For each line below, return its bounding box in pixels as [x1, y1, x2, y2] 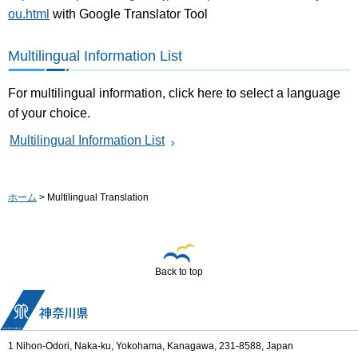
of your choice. [8, 105, 90, 120]
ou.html [8, 6, 50, 21]
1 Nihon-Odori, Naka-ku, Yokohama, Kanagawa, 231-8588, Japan [8, 340, 293, 352]
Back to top [155, 266, 203, 278]
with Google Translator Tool [50, 6, 208, 21]
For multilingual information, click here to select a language [8, 86, 340, 100]
